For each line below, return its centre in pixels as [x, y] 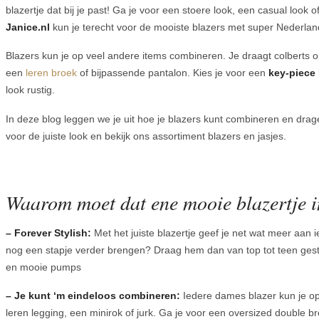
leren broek [51, 73]
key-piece [292, 73]
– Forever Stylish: [48, 232]
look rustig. [30, 90]
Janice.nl [28, 27]
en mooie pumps [43, 267]
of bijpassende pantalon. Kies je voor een [173, 73]
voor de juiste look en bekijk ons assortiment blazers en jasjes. [146, 136]
